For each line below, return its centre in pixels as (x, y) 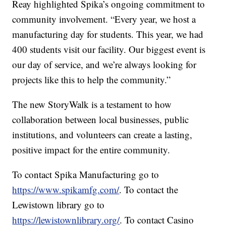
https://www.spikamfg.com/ (66, 190)
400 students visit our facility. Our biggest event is (109, 49)
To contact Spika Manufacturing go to (86, 175)
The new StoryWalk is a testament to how (92, 104)
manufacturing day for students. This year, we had (108, 34)
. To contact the (149, 190)
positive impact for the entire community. (91, 150)
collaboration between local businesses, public (101, 120)
